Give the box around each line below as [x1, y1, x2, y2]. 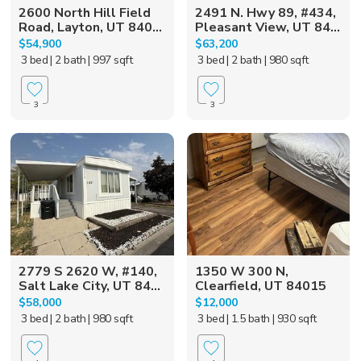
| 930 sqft [272, 310, 317, 326]
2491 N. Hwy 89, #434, [194, 3, 336, 22]
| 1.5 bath [226, 310, 270, 326]
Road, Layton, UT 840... [19, 18, 163, 36]
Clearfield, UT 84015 [194, 276, 326, 295]
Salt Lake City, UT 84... [19, 276, 161, 295]
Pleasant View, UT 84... [194, 18, 340, 36]
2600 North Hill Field [19, 3, 151, 22]
